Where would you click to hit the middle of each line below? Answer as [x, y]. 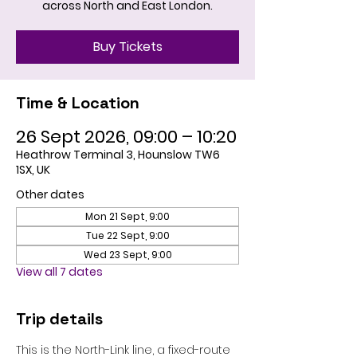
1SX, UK [33, 170]
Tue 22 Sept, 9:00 [127, 235]
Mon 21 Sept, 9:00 [127, 216]
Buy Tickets [127, 47]
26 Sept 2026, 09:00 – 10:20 [126, 137]
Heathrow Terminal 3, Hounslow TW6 [118, 155]
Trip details [59, 319]
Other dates [50, 194]
